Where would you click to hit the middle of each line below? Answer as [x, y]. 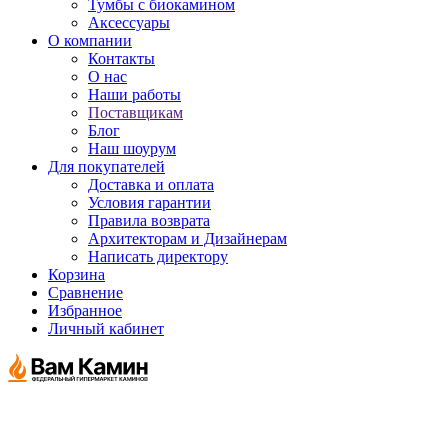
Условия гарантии [149, 202]
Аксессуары [129, 22]
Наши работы [134, 94]
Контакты [121, 58]
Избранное [85, 310]
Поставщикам [135, 112]
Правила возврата [149, 220]
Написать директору [158, 256]
